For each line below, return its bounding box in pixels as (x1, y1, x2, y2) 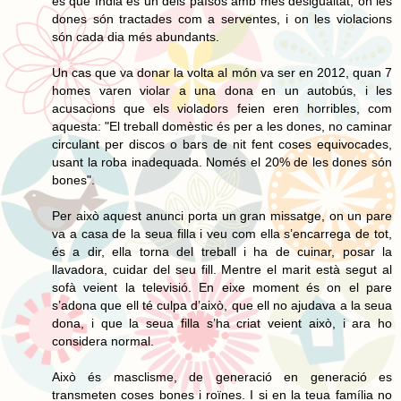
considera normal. (52, 333, 154, 348)
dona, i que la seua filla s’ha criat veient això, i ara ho (52, 315, 392, 330)
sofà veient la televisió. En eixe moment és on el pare (52, 279, 392, 294)
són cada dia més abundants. (52, 29, 219, 44)
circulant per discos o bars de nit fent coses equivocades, (52, 136, 392, 151)
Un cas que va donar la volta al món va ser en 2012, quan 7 (52, 64, 392, 80)
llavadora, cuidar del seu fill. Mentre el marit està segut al (52, 261, 392, 277)
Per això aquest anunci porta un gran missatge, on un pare (52, 208, 392, 223)
